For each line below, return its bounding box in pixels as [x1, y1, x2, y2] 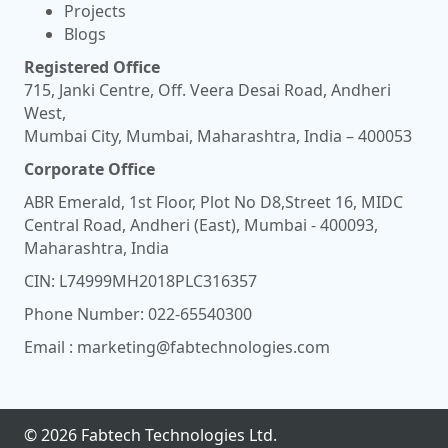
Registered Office [24, 55, 160, 78]
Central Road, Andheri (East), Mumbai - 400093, [24, 213, 378, 236]
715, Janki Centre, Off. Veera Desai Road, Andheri [24, 78, 391, 101]
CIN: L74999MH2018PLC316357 [24, 269, 257, 292]
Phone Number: [24, 302, 148, 325]
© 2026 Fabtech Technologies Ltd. [24, 423, 277, 446]
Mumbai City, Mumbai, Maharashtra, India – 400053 [24, 124, 412, 147]
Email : [24, 335, 77, 358]
